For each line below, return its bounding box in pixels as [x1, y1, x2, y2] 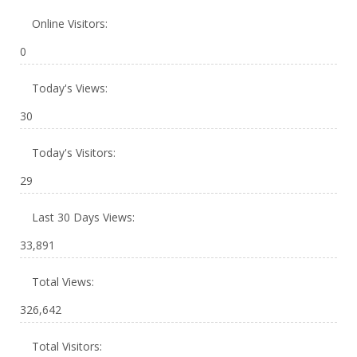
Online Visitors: [32, 16, 111, 31]
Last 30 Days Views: [32, 210, 138, 225]
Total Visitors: [32, 339, 105, 354]
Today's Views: [32, 80, 111, 96]
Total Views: [32, 274, 97, 289]
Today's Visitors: [32, 145, 119, 160]
